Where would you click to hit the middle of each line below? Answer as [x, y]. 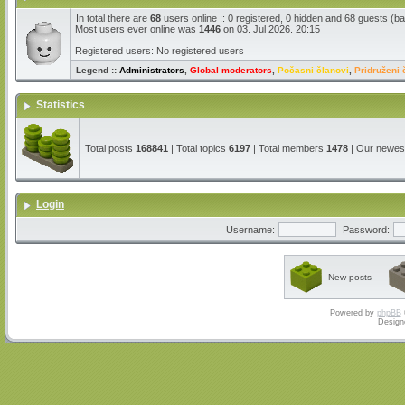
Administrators [152, 70]
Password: [366, 230]
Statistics [62, 105]
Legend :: [98, 70]
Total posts [110, 148]
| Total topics [198, 148]
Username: [250, 230]
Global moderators [231, 70]
